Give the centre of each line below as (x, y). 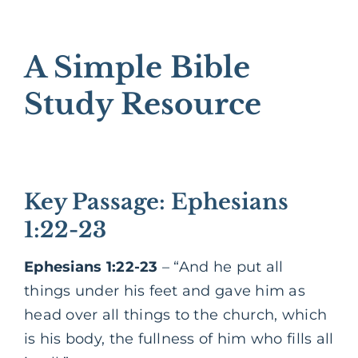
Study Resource (143, 105)
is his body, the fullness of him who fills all (179, 338)
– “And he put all (221, 267)
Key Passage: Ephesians (156, 202)
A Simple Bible (137, 68)
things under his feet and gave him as (165, 290)
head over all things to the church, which (176, 314)
